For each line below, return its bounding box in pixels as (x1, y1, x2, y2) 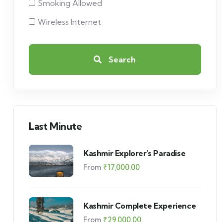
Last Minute (29, 120, 82, 132)
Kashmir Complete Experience (83, 200, 196, 211)
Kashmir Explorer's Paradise (83, 148, 186, 158)
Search (107, 55, 136, 64)
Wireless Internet (38, 17, 101, 27)
